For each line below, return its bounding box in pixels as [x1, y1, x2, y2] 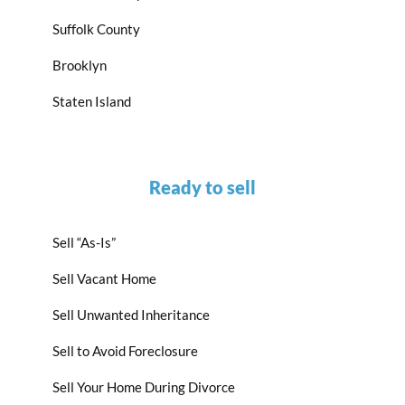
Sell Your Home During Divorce [52, 379, 235, 396]
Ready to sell [149, 176, 256, 199]
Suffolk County [52, 21, 140, 38]
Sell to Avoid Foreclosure [52, 343, 198, 360]
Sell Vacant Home [52, 270, 156, 287]
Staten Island [52, 93, 131, 110]
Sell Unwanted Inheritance [52, 306, 210, 324]
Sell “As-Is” [52, 234, 116, 251]
